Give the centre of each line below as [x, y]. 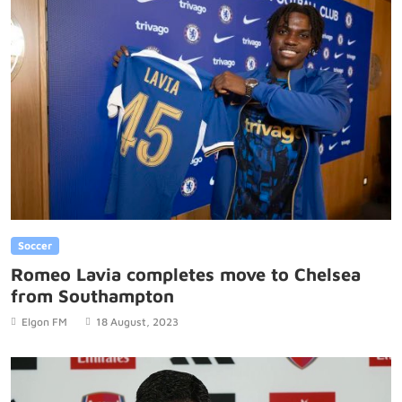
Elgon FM [44, 322]
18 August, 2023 [137, 322]
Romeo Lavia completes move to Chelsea [186, 275]
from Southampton [92, 296]
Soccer [35, 246]
